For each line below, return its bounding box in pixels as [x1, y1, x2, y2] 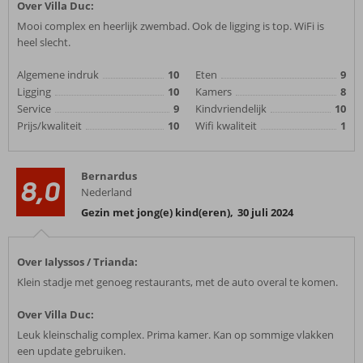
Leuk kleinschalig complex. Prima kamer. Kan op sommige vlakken [17, 327, 334, 342]
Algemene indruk [17, 67, 99, 82]
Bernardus [81, 169, 137, 183]
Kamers [194, 84, 232, 99]
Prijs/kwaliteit [17, 118, 82, 133]
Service [17, 101, 51, 116]
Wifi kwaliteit [194, 118, 257, 133]
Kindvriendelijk [194, 101, 267, 116]
